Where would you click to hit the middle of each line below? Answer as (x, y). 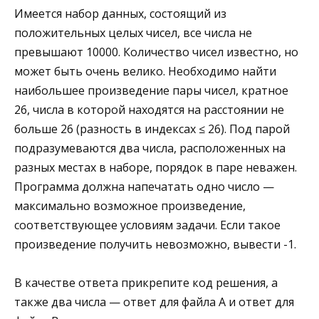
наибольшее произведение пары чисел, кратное (151, 91)
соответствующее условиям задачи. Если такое (147, 225)
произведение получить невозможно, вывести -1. (155, 245)
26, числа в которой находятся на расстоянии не (149, 110)
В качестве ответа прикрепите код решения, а (146, 283)
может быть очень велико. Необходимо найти (145, 72)
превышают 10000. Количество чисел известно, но (156, 52)
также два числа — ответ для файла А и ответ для (154, 302)
